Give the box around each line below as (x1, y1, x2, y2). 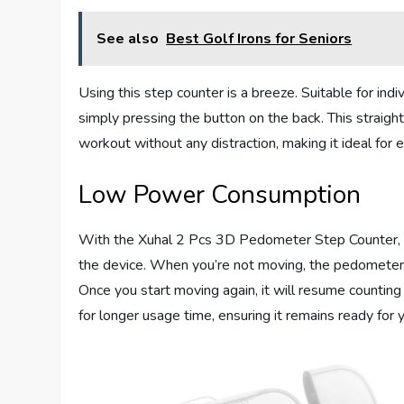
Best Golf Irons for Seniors (166, 29, 353, 50)
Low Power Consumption (78, 178, 362, 213)
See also (96, 29, 160, 50)
